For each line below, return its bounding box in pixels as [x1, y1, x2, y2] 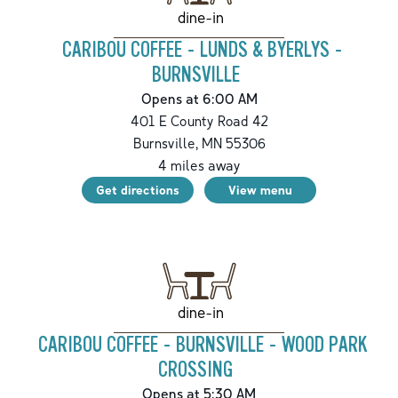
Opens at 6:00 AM [140, 90, 258, 108]
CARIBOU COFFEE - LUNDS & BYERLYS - [62, 38, 343, 63]
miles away [166, 156, 241, 175]
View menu [228, 182, 292, 198]
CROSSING [158, 358, 233, 383]
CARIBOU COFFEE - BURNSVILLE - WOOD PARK [38, 333, 367, 358]
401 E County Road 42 [130, 112, 268, 131]
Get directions [96, 182, 179, 198]
